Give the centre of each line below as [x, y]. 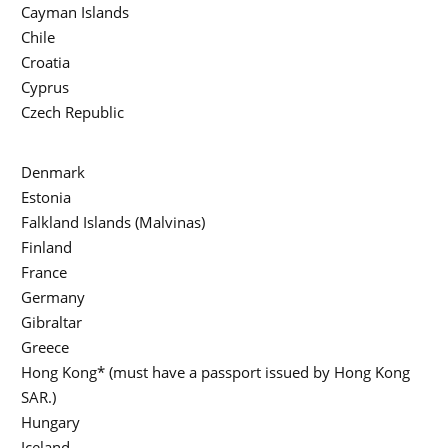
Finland [46, 247]
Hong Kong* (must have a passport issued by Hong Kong [215, 372]
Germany [53, 297]
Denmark [53, 172]
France [44, 272]
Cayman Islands [75, 12]
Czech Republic [72, 112]
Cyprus [45, 87]
